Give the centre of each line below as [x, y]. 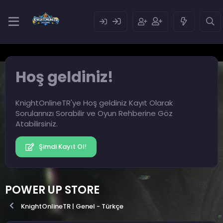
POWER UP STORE [52, 190]
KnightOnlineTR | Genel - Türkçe [72, 207]
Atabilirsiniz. [37, 124]
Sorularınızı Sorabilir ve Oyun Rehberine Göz [94, 113]
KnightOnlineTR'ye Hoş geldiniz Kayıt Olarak [94, 103]
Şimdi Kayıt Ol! [62, 147]
